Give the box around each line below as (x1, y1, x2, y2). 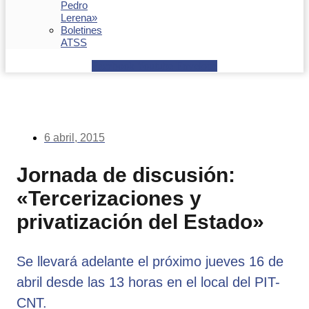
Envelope (176, 60, 217, 72)
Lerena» (61, 12, 97, 23)
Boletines (61, 24, 102, 36)
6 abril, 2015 (44, 132, 105, 143)
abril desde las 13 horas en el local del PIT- (17, 274, 280, 290)
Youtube (137, 60, 173, 72)
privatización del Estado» (17, 210, 264, 233)
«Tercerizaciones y (17, 186, 201, 210)
